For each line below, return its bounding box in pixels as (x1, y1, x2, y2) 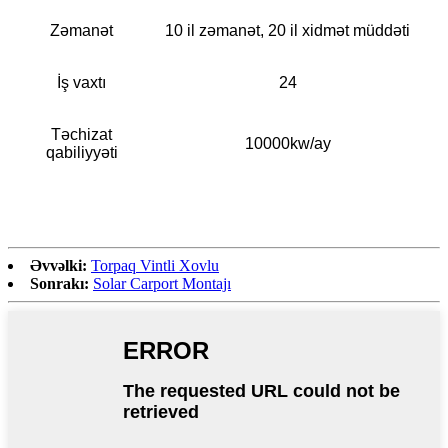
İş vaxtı (57, 73, 106, 91)
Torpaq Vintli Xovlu (91, 256, 219, 274)
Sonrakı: (30, 274, 89, 292)
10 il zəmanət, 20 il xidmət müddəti (165, 21, 410, 39)
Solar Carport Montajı (93, 274, 231, 292)
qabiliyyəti (45, 143, 118, 161)
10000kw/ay (244, 134, 331, 152)
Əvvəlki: (30, 256, 87, 274)
